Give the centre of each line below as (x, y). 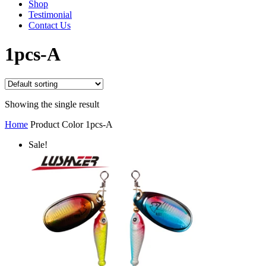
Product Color (57, 124)
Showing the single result (52, 104)
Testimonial (50, 14)
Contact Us (50, 25)
